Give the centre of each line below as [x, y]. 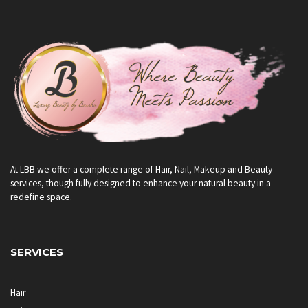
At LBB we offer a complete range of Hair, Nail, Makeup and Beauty [141, 169]
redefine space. [41, 197]
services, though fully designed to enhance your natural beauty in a [141, 183]
